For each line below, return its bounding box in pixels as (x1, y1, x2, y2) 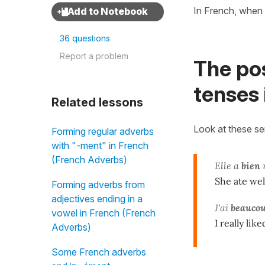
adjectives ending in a (51, 193, 143, 205)
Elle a (215, 159, 241, 172)
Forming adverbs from (51, 179, 145, 190)
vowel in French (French (51, 207, 156, 219)
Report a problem (60, 51, 128, 61)
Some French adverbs (51, 246, 146, 258)
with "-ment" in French (51, 140, 148, 151)
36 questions (60, 33, 110, 43)
